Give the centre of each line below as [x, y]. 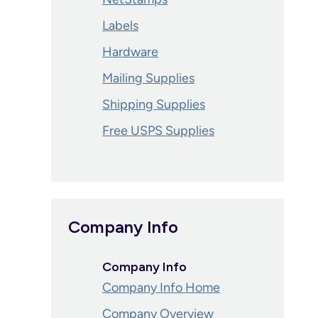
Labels [120, 26]
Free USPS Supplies [158, 131]
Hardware [130, 52]
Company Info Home [161, 287]
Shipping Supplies [154, 104]
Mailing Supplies [148, 78]
